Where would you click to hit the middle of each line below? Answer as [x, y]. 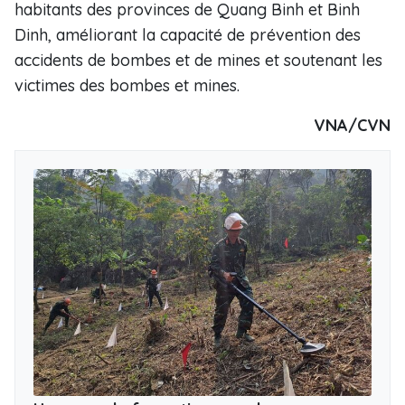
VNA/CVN [352, 125]
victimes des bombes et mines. [127, 85]
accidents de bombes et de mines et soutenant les [198, 60]
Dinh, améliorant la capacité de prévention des [188, 35]
